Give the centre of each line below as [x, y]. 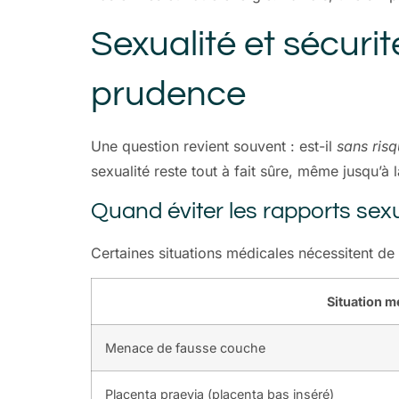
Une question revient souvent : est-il [214, 147]
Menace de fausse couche [185, 347]
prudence [168, 94]
